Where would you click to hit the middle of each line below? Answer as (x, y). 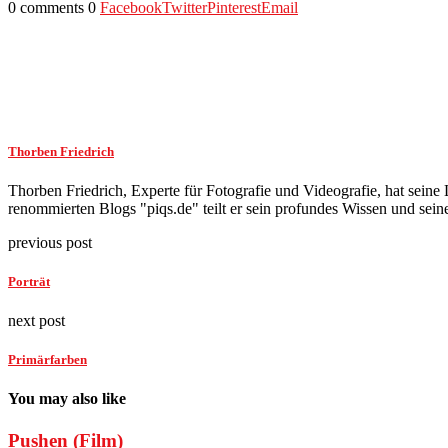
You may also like (67, 399)
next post (36, 321)
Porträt (29, 281)
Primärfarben (47, 360)
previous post (50, 242)
